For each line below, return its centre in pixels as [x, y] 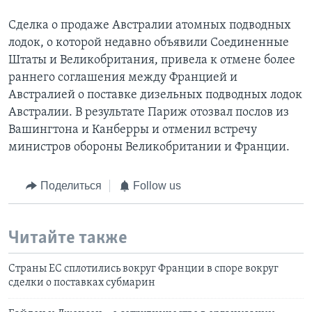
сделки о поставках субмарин [82, 283]
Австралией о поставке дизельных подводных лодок [155, 95]
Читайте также [68, 238]
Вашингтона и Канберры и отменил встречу [133, 130]
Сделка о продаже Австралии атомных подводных [150, 26]
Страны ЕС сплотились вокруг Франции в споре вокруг [143, 269]
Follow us [157, 186]
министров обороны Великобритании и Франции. [149, 148]
